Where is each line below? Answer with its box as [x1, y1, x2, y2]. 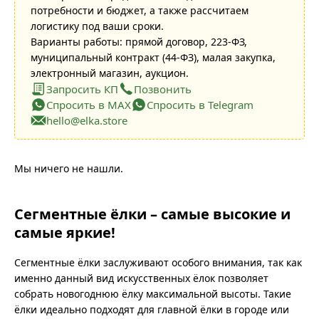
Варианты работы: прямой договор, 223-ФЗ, [31, 35, 247, 48]
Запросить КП [46, 82, 118, 96]
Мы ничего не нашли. [14, 162, 123, 175]
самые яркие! [14, 223, 115, 242]
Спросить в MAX [46, 98, 131, 112]
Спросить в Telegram [147, 98, 253, 112]
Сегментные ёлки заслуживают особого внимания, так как [14, 256, 302, 269]
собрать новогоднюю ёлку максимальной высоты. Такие [14, 287, 291, 300]
